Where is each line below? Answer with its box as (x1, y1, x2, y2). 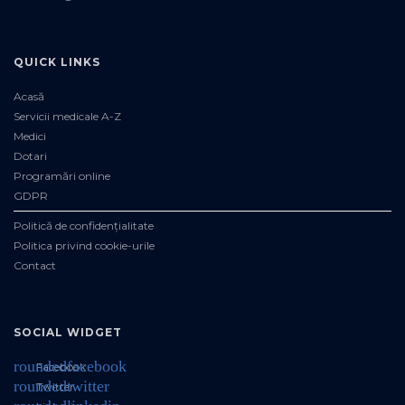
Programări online (14, 169, 110, 183)
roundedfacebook (14, 357, 127, 375)
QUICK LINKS (14, 55, 100, 69)
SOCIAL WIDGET (14, 325, 122, 339)
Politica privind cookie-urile (14, 239, 155, 252)
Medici (14, 129, 46, 143)
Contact (14, 259, 56, 272)
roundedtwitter (14, 377, 109, 395)
